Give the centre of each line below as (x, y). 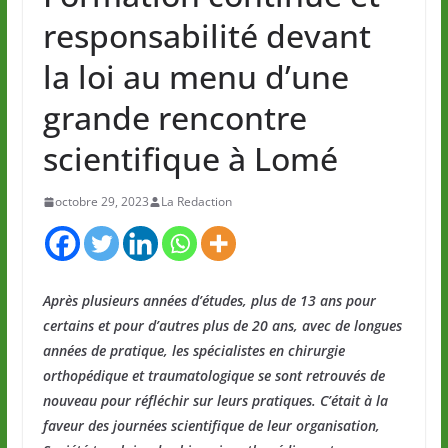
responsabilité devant (206, 36)
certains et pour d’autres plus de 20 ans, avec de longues (222, 326)
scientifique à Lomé (190, 159)
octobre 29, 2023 (101, 202)
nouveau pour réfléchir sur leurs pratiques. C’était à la (215, 401)
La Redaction (196, 202)
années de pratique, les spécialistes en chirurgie (193, 351)
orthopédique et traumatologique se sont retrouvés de (213, 376)
